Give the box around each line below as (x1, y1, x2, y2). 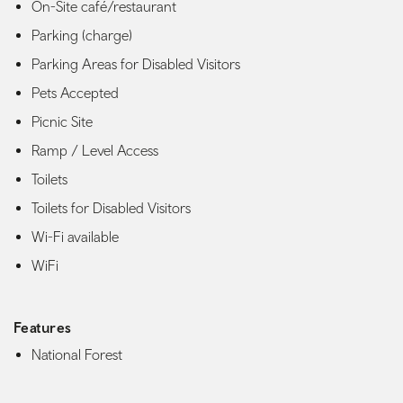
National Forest (31, 346, 122, 363)
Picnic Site (31, 113, 93, 130)
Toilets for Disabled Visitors (31, 200, 191, 217)
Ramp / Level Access (31, 142, 158, 159)
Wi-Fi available (31, 228, 119, 246)
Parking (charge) (31, 27, 132, 44)
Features (13, 319, 72, 336)
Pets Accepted (31, 85, 119, 102)
